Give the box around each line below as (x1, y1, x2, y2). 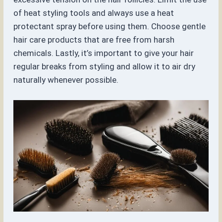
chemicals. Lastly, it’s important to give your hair (13, 48, 194, 58)
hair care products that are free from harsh (13, 34, 175, 45)
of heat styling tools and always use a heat (13, 7, 174, 18)
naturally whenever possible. (13, 74, 119, 85)
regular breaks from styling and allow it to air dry (13, 61, 196, 71)
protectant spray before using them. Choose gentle (13, 21, 206, 31)
